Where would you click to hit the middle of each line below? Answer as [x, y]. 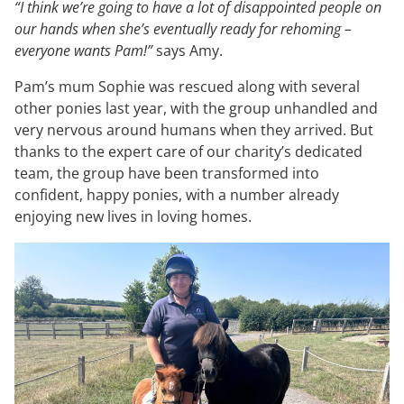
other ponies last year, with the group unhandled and [196, 109]
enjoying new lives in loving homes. [135, 217]
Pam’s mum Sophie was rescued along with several [187, 87]
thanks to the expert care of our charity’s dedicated [188, 152]
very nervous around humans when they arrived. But [194, 130]
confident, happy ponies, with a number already [177, 195]
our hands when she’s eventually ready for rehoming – [183, 28]
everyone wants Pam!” [83, 50]
